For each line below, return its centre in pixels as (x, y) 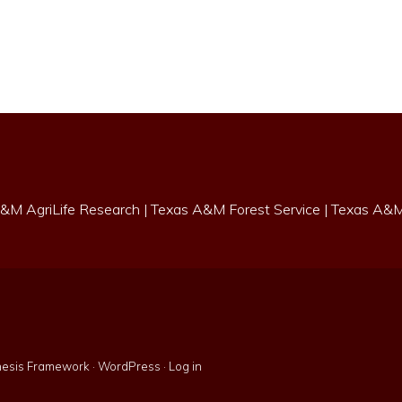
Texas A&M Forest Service (236, 210)
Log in (185, 367)
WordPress (129, 367)
